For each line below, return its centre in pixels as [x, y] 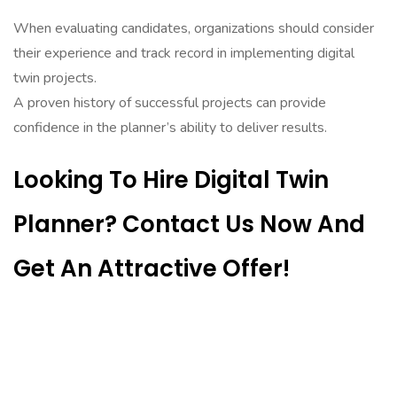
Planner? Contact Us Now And [189, 224]
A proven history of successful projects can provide [170, 103]
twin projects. [55, 78]
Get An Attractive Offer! [152, 269]
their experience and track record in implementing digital [184, 53]
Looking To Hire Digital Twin [171, 180]
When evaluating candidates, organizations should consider [194, 28]
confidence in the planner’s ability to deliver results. [170, 128]
